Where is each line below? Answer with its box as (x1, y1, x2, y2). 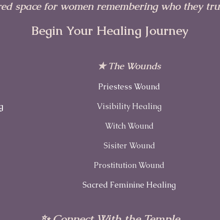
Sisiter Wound (103, 140, 155, 151)
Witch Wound (105, 121, 154, 132)
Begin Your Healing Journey (31, 23, 189, 39)
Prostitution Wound (94, 160, 165, 171)
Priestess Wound (98, 82, 161, 92)
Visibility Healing (97, 101, 162, 112)
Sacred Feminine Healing (82, 180, 176, 191)
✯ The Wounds (98, 60, 161, 73)
